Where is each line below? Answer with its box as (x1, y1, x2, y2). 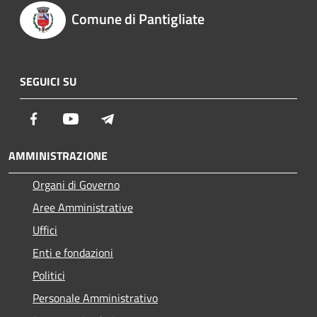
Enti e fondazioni (33, 243, 113, 261)
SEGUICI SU (20, 72, 76, 90)
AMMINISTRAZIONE (8, 146, 108, 164)
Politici (33, 266, 65, 284)
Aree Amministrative (33, 198, 133, 216)
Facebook (42, 109, 86, 127)
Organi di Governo (33, 175, 120, 193)
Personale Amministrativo (33, 289, 158, 306)
